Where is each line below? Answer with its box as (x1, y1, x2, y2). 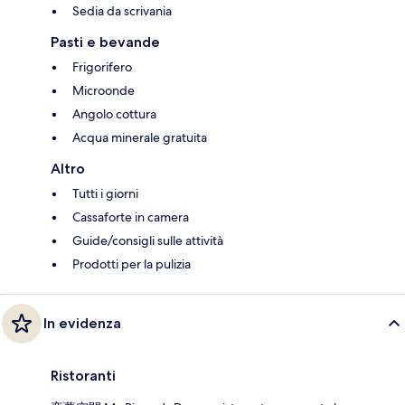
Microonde (72, 81, 135, 99)
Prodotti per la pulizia (72, 255, 191, 272)
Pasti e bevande (51, 33, 160, 51)
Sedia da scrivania (72, 2, 172, 19)
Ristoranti (51, 366, 116, 384)
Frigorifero (72, 58, 132, 75)
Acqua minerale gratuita (72, 128, 207, 146)
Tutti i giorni (72, 184, 138, 202)
